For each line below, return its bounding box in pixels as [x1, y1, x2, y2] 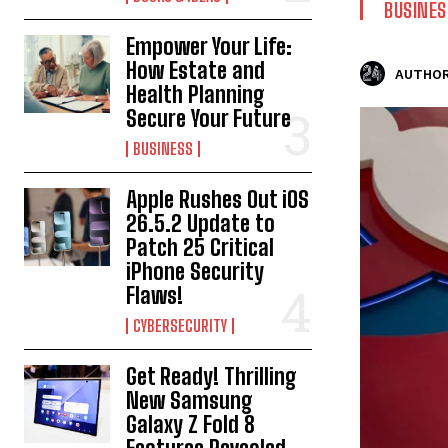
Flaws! [126, 282, 184, 309]
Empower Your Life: [126, 33, 293, 60]
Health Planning [126, 81, 266, 108]
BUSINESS [133, 139, 194, 158]
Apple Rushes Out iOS [126, 186, 310, 213]
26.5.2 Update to [126, 210, 276, 237]
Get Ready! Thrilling [126, 363, 298, 390]
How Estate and [126, 57, 266, 84]
